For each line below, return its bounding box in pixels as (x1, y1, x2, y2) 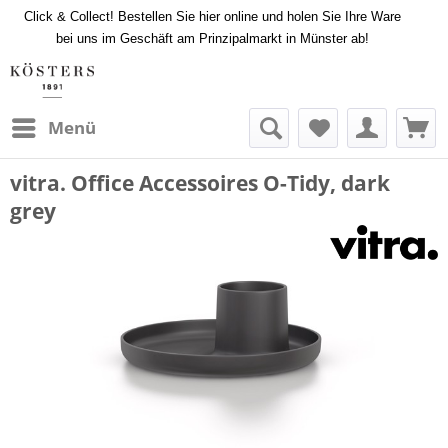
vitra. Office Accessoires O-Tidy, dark (10, 169, 390, 197)
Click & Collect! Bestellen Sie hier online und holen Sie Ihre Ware (24, 9, 402, 24)
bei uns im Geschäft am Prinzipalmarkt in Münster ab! (56, 31, 370, 46)
